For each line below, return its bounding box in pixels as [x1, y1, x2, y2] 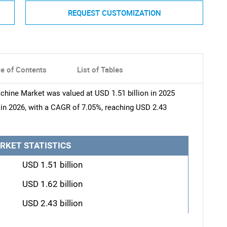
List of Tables [77, 64, 123, 74]
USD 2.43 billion [22, 198, 83, 208]
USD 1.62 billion [22, 179, 83, 189]
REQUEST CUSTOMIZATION [67, 8, 161, 18]
